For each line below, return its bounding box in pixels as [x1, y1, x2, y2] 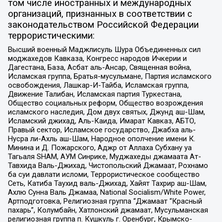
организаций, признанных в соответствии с [7, 8, 192, 20]
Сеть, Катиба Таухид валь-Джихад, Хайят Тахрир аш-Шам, [7, 178, 207, 188]
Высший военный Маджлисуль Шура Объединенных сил [7, 45, 201, 54]
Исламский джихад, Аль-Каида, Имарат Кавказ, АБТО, [7, 116, 196, 125]
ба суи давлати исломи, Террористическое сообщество [7, 169, 200, 179]
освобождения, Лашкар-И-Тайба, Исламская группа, [7, 80, 189, 90]
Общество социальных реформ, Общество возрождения [7, 98, 203, 108]
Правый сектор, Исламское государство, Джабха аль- [7, 125, 196, 134]
